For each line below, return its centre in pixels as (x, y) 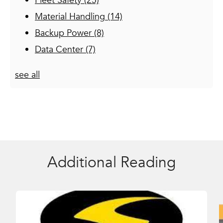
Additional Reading (111, 162)
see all (27, 75)
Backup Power (64, 33)
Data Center (60, 50)
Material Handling (71, 17)
